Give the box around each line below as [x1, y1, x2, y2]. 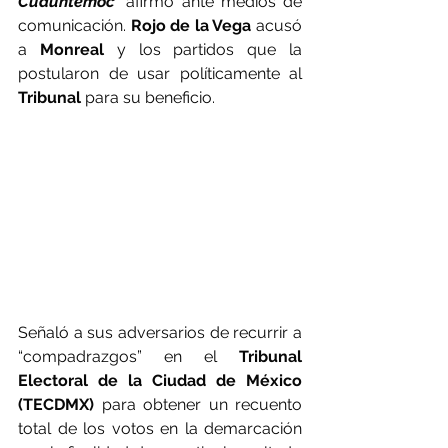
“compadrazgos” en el [18, 347, 239, 367]
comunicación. [18, 16, 131, 36]
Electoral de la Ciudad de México [18, 371, 302, 391]
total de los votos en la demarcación [18, 419, 302, 439]
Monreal [39, 40, 117, 60]
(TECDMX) [18, 395, 94, 415]
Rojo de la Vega [130, 16, 252, 36]
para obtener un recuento [94, 395, 302, 415]
